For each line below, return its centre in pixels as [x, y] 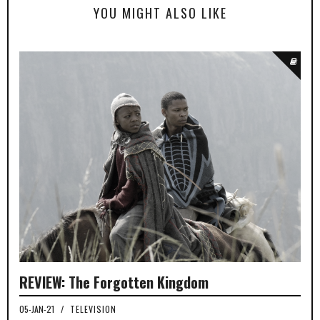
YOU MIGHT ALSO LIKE [160, 12]
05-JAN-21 [38, 309]
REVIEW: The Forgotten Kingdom [114, 282]
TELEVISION [93, 309]
